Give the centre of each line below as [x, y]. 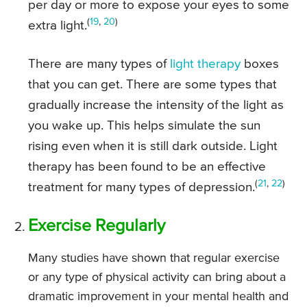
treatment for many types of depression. [142, 187]
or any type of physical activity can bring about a [157, 277]
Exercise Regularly [97, 226]
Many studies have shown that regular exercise [154, 258]
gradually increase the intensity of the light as [156, 105]
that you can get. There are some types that [152, 84]
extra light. [58, 25]
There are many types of [99, 64]
